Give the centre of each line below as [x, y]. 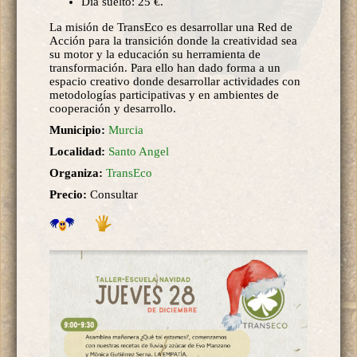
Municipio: [79, 129]
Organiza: [78, 173]
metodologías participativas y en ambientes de [164, 94]
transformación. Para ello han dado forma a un [165, 67]
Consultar [114, 194]
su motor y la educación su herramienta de [155, 54]
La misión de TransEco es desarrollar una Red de [171, 27]
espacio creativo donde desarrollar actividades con [175, 81]
